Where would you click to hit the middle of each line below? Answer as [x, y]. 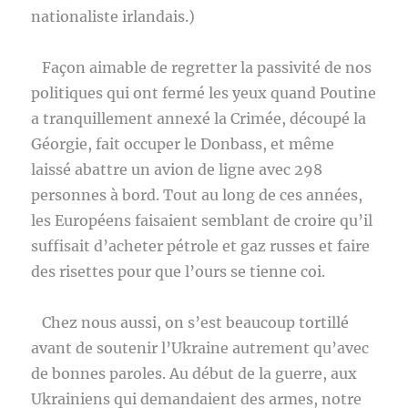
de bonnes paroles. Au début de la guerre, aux [194, 373]
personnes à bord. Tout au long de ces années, [197, 195]
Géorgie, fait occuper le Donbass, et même [183, 144]
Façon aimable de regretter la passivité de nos [202, 67]
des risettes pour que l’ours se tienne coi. [182, 271]
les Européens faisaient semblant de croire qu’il [202, 220]
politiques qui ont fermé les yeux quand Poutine [204, 93]
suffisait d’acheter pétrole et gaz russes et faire [201, 246]
